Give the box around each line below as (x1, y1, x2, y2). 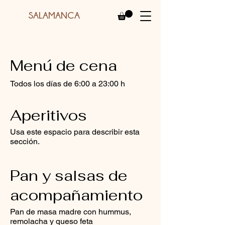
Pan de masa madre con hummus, (10, 207, 131, 217)
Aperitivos (10, 105, 87, 126)
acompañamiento (10, 185, 143, 205)
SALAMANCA (28, 10, 82, 20)
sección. (10, 137, 40, 147)
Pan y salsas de (10, 166, 128, 186)
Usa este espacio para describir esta (10, 127, 140, 137)
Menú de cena (10, 56, 117, 76)
